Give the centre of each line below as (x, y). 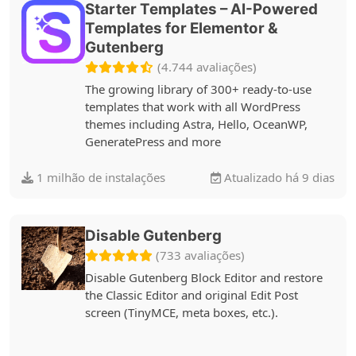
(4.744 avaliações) (207, 67)
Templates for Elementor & (182, 28)
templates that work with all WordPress (193, 106)
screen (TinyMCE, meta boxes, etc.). (182, 312)
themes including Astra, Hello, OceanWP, (196, 124)
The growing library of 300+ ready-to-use (198, 89)
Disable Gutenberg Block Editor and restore (204, 277)
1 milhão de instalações (99, 177)
